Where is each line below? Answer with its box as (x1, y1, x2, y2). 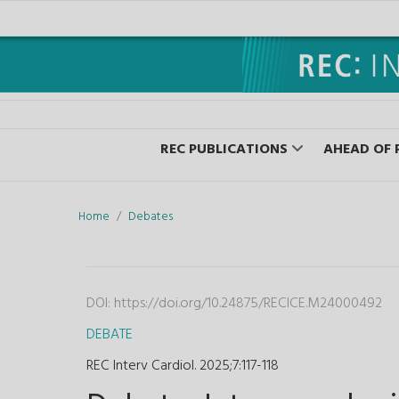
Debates (128, 207, 173, 226)
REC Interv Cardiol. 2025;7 (86, 354, 239, 378)
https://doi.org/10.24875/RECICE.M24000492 (114, 291, 382, 315)
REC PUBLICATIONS (160, 137, 288, 161)
